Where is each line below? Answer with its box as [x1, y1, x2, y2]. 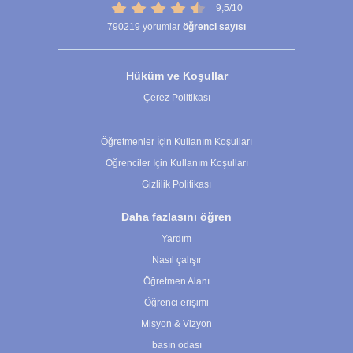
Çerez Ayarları [144, 114, 209, 127]
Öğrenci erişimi [144, 297, 209, 309]
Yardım [162, 233, 191, 245]
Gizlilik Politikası [142, 179, 211, 191]
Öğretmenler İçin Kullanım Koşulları [101, 136, 252, 148]
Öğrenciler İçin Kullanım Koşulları [105, 158, 248, 169]
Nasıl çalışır [151, 255, 202, 266]
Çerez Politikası [143, 92, 210, 104]
